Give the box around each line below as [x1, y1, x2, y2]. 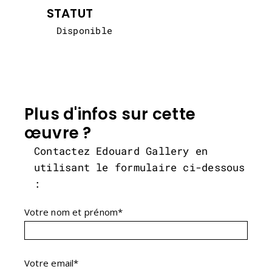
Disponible [56, 24, 113, 37]
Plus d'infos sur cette [24, 103, 195, 125]
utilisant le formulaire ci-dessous [34, 160, 245, 174]
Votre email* [24, 256, 79, 269]
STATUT [46, 5, 93, 22]
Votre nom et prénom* [24, 205, 123, 218]
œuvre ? [24, 121, 92, 144]
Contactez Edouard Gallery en [34, 143, 208, 158]
